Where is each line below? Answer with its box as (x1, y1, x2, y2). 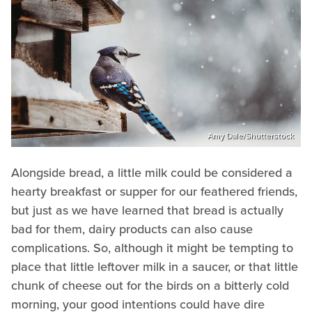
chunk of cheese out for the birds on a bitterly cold (11, 276, 289, 295)
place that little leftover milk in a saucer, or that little (11, 257, 298, 276)
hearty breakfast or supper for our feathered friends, (11, 182, 297, 201)
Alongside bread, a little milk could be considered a (11, 163, 292, 182)
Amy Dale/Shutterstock (208, 129, 294, 142)
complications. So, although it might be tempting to (11, 238, 293, 257)
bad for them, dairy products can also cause (11, 219, 253, 238)
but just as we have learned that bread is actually (11, 201, 283, 219)
